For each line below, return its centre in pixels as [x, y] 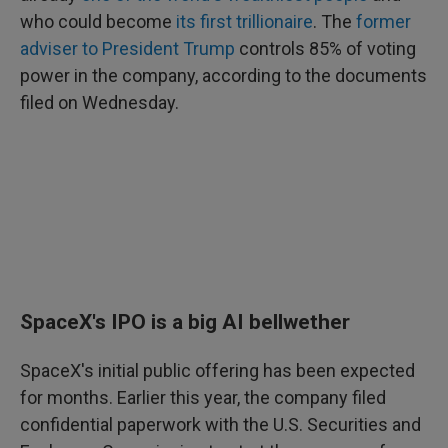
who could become [98, 21]
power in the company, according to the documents [223, 75]
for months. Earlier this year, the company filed [203, 397]
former [383, 21]
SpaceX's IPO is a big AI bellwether [185, 321]
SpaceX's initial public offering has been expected [217, 370]
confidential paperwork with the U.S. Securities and [220, 424]
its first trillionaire [244, 21]
